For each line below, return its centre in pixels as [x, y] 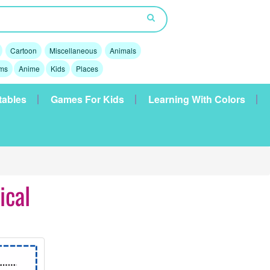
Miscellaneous [73, 50]
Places [87, 68]
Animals [123, 50]
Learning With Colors [197, 99]
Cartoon [23, 50]
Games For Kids [87, 99]
